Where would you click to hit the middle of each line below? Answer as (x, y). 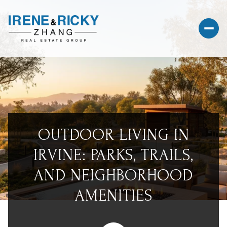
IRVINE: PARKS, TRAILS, (113, 155)
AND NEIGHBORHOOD (113, 176)
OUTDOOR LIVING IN (113, 135)
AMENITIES (113, 196)
